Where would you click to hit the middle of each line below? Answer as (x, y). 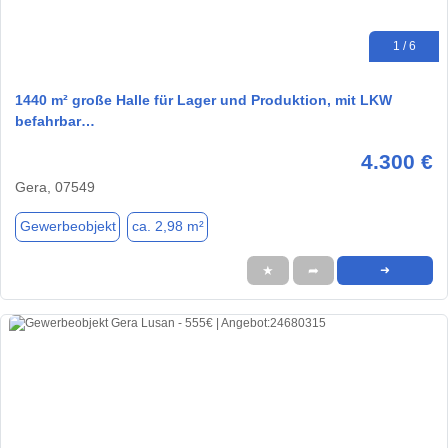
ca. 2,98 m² (167, 226)
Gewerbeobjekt (67, 226)
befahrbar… (55, 120)
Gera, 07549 (55, 186)
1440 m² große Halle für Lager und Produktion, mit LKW (203, 99)
